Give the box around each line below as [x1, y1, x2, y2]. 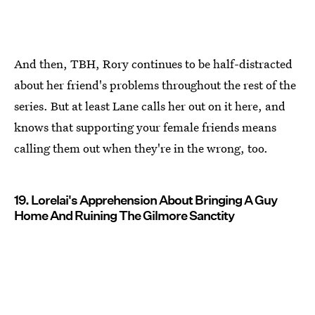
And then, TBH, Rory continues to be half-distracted [14, 55, 292, 72]
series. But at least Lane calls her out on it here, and [14, 97, 285, 114]
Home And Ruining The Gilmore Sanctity [14, 207, 234, 223]
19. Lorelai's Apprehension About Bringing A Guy [14, 192, 277, 207]
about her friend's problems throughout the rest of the [14, 76, 296, 93]
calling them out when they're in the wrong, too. [14, 139, 268, 156]
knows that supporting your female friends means [14, 118, 276, 135]
